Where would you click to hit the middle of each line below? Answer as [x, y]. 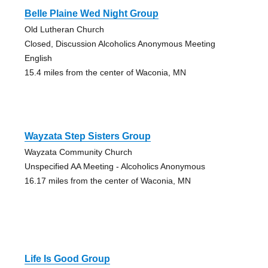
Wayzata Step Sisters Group [87, 136]
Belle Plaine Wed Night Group [91, 14]
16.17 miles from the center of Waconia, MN [107, 181]
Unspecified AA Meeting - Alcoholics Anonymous [115, 167]
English [38, 58]
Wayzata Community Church [78, 152]
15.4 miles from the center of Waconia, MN [105, 73]
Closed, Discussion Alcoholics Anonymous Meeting [120, 44]
